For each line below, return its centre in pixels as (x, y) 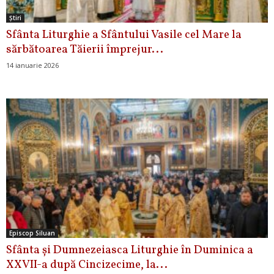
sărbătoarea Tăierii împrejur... (85, 49)
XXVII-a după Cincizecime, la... (87, 265)
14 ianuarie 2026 (32, 65)
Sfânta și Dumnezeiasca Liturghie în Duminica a (130, 250)
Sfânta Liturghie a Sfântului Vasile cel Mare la (124, 35)
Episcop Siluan (32, 233)
